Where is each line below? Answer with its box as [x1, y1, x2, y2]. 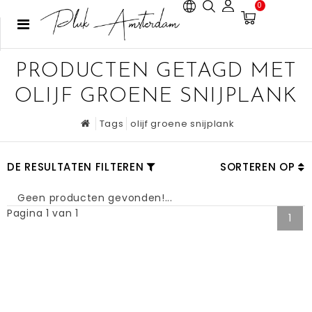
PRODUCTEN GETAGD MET [15, 61, 297, 82]
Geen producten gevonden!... [17, 191, 173, 205]
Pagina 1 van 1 [7, 206, 79, 220]
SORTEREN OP [219, 159, 299, 174]
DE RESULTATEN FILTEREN [7, 159, 144, 174]
